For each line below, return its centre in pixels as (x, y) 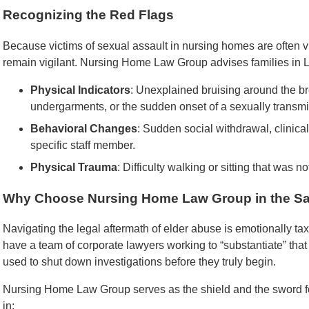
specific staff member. (83, 145)
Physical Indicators (80, 90)
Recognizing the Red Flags (88, 15)
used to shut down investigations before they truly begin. (139, 262)
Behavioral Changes (84, 128)
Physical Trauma (74, 167)
